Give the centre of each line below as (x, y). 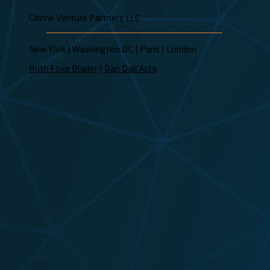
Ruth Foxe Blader (64, 69)
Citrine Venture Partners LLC (85, 18)
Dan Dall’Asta (131, 69)
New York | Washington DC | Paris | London (113, 49)
